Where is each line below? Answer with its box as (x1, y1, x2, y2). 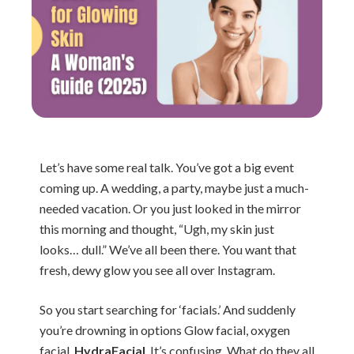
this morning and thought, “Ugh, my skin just (40, 221, 274, 236)
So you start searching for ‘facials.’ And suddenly (40, 302, 296, 317)
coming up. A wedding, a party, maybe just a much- (40, 180, 309, 195)
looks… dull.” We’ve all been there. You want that (40, 242, 296, 257)
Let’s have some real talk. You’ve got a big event (40, 160, 294, 175)
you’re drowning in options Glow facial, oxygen (40, 322, 290, 337)
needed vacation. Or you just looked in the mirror (40, 201, 301, 216)
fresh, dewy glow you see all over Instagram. (40, 262, 275, 277)
